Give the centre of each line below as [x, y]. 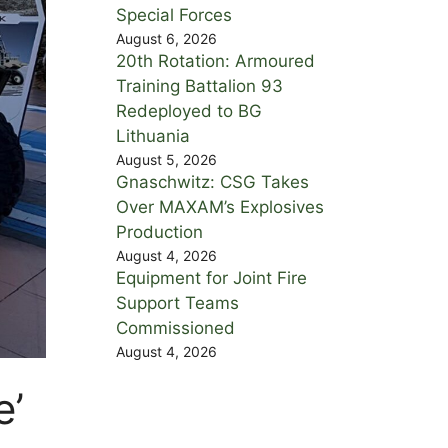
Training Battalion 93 [199, 85]
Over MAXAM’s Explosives [220, 206]
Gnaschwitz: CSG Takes [212, 181]
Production [159, 231]
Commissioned [175, 327]
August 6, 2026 [166, 38]
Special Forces [174, 14]
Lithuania [153, 135]
